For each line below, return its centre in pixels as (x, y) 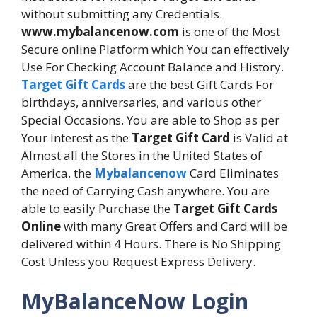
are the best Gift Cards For (200, 85)
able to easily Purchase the (97, 209)
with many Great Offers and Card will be (174, 226)
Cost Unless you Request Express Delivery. (138, 262)
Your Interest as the (76, 138)
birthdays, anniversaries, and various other (141, 103)
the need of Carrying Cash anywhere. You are (145, 191)
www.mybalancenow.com (100, 32)
